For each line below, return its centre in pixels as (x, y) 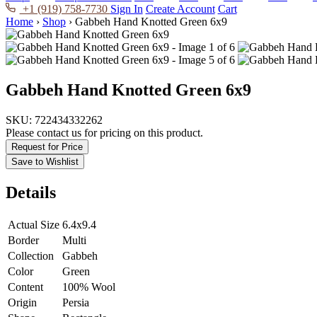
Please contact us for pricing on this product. (104, 133)
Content (25, 287)
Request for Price (47, 147)
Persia (76, 302)
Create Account (180, 9)
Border (23, 240)
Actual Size (34, 224)
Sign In (126, 9)
